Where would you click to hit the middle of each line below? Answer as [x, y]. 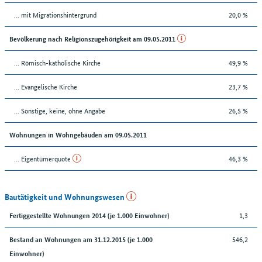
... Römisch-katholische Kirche [57, 62]
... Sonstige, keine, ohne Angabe [60, 110]
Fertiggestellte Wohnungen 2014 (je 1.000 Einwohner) [89, 215]
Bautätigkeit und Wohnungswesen [65, 196]
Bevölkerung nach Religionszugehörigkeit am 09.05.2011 [93, 38]
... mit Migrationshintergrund [55, 14]
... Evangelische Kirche [46, 86]
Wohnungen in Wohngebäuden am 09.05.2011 [78, 134]
